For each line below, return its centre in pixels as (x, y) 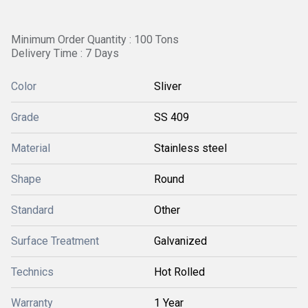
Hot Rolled (179, 272)
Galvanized (180, 241)
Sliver (168, 86)
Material (31, 148)
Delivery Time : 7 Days (65, 53)
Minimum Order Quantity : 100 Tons (95, 40)
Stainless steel (190, 148)
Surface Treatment (55, 241)
